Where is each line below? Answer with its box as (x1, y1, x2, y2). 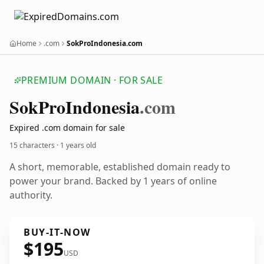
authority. (9, 189, 52, 202)
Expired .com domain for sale (9, 122, 125, 133)
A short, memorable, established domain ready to (9, 160, 230, 173)
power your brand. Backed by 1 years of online (9, 174, 217, 187)
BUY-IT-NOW (24, 226, 91, 239)
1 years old (60, 140, 96, 150)
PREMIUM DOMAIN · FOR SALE (21, 74, 163, 87)
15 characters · (9, 140, 60, 150)
